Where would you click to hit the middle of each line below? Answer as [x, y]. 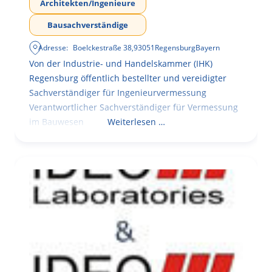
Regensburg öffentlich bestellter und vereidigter [128, 78]
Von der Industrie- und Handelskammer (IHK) [121, 63]
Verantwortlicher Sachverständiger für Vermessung [134, 107]
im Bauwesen [56, 121]
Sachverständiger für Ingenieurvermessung [118, 92]
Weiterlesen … [136, 121]
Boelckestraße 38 [103, 47]
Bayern [208, 47]
